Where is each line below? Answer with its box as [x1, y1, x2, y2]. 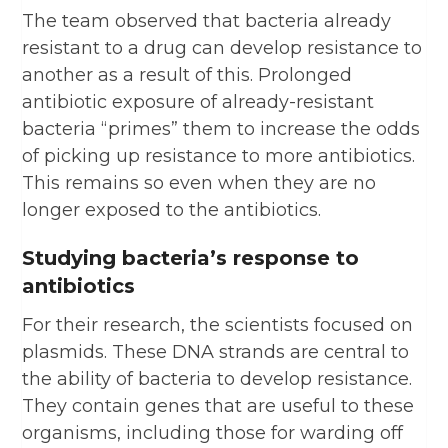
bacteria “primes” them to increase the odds [22, 117, 421, 140]
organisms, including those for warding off [22, 421, 404, 444]
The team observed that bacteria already [22, 9, 392, 32]
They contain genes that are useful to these [22, 394, 415, 417]
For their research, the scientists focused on [22, 313, 414, 336]
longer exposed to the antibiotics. [22, 198, 322, 221]
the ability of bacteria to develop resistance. [22, 367, 413, 390]
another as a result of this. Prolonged [22, 63, 353, 86]
